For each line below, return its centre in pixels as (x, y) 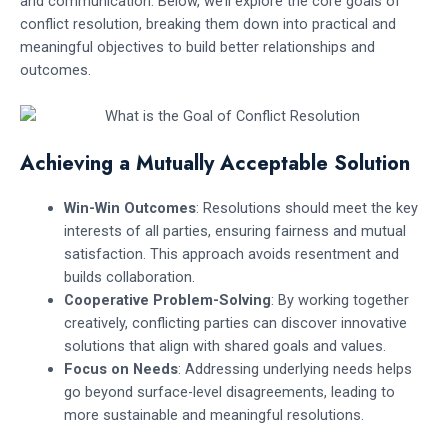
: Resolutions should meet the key (306, 208)
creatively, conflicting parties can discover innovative (235, 323)
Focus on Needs (120, 369)
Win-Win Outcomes (129, 208)
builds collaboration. (129, 277)
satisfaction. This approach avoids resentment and (231, 254)
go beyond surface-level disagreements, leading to (229, 392)
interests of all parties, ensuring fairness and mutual (234, 231)
